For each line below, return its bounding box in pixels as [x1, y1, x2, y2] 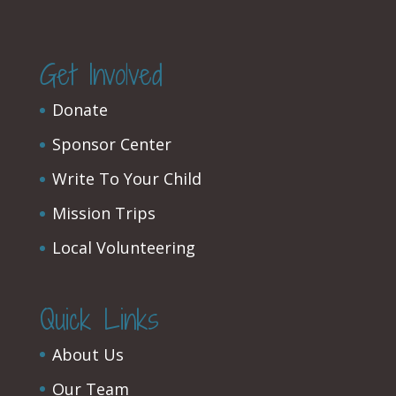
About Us [51, 343, 124, 365]
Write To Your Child [51, 168, 202, 190]
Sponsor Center [51, 133, 171, 156]
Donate [51, 99, 108, 121]
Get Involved [39, 55, 163, 95]
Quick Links [39, 299, 159, 339]
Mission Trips [51, 202, 156, 225]
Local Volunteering [51, 237, 195, 259]
